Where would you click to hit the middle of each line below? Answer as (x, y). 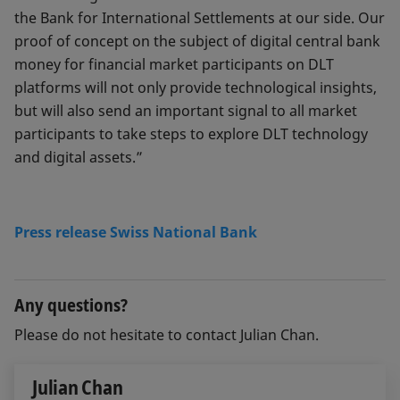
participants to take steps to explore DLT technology (191, 134)
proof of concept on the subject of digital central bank (197, 41)
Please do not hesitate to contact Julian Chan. (167, 335)
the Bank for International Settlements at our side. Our (200, 18)
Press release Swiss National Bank (136, 232)
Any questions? (71, 305)
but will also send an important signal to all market (186, 111)
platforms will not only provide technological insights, (196, 87)
